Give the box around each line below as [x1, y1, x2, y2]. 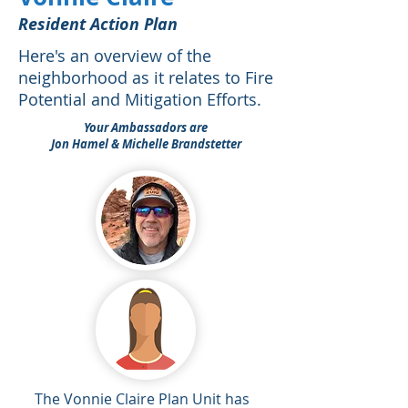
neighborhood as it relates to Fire [18, 66, 273, 88]
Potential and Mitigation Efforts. [18, 88, 261, 110]
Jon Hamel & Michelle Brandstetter [50, 136, 241, 152]
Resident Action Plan [18, 13, 178, 36]
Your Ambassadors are [84, 119, 208, 136]
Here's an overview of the [18, 45, 211, 66]
